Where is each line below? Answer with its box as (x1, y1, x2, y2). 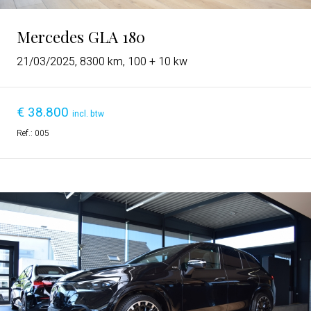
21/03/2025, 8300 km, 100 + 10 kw (17, 53, 187, 70)
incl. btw (72, 107, 104, 120)
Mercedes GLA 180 (17, 26, 145, 47)
